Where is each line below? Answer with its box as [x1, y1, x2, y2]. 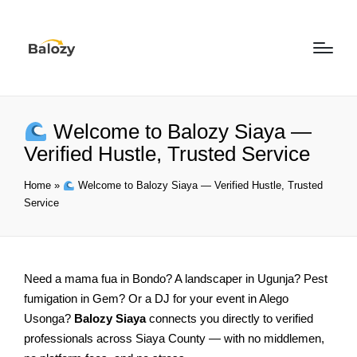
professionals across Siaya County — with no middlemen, [24, 331, 324, 346]
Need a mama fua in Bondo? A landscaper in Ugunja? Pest [24, 272, 328, 286]
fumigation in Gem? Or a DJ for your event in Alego [24, 292, 288, 306]
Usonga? [24, 312, 74, 326]
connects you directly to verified [146, 312, 313, 326]
